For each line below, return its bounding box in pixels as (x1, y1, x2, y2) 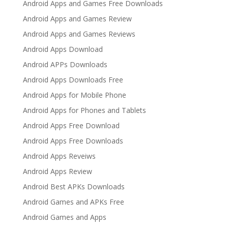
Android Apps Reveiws (22, 151, 96, 161)
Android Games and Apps (22, 212, 106, 222)
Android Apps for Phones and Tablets (22, 105, 146, 115)
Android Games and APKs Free (22, 197, 124, 207)
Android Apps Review (22, 166, 92, 176)
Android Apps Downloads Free (22, 75, 123, 84)
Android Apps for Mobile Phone (22, 90, 126, 100)
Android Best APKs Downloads (22, 182, 125, 191)
